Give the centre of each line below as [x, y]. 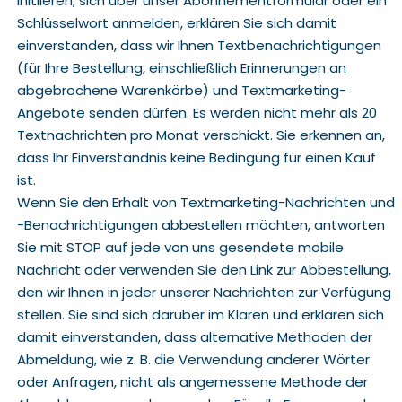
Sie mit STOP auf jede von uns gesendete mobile [180, 247]
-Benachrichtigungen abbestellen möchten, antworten [201, 225]
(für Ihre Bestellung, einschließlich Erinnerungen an [181, 68]
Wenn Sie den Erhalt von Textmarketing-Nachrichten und [205, 202]
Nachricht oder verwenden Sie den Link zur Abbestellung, [204, 270]
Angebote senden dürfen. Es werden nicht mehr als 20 [197, 113]
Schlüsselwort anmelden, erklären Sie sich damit [176, 23]
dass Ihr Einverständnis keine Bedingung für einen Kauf [196, 157]
